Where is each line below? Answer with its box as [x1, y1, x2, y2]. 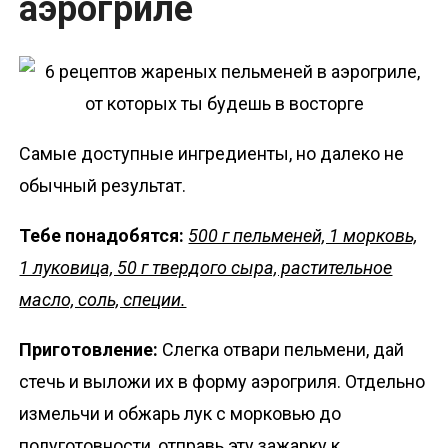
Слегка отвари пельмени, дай [162, 339, 405, 361]
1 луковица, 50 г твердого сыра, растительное [19, 257, 393, 279]
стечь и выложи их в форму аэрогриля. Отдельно [19, 371, 426, 393]
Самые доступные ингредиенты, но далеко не [19, 143, 405, 165]
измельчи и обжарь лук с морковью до [19, 403, 342, 425]
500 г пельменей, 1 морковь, [188, 225, 418, 247]
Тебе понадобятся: [19, 225, 189, 247]
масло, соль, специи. [19, 289, 187, 311]
